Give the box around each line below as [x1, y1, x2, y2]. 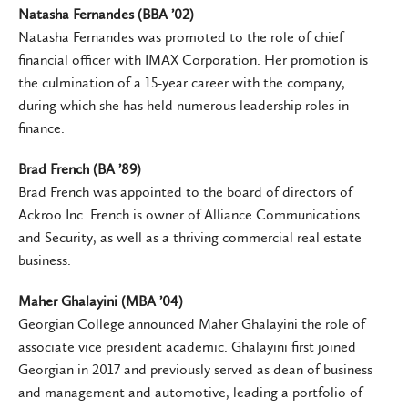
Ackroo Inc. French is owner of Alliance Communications [18, 205, 360, 223]
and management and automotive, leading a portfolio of [18, 382, 362, 401]
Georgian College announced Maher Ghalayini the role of [18, 314, 365, 332]
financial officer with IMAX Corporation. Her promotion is [18, 50, 368, 68]
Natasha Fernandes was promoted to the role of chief [18, 27, 343, 46]
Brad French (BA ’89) [18, 159, 141, 178]
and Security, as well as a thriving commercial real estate [18, 228, 362, 246]
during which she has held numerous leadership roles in [18, 96, 349, 114]
